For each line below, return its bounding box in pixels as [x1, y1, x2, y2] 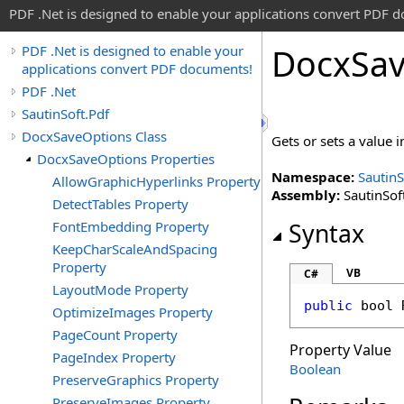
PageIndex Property [52, 348, 176, 366]
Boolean [289, 360, 341, 378]
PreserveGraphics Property [52, 371, 219, 389]
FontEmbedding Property [52, 217, 209, 235]
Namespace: [271, 168, 354, 186]
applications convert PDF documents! [22, 60, 252, 78]
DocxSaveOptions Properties [37, 150, 215, 168]
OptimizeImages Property [52, 303, 213, 321]
